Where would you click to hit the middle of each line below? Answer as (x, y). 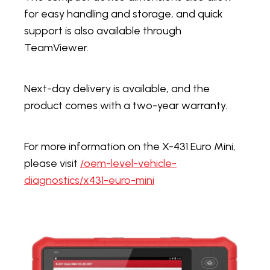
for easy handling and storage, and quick (124, 14)
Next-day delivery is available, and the (117, 89)
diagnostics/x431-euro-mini (89, 181)
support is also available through (103, 31)
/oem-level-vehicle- (128, 164)
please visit (51, 164)
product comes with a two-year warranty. (126, 106)
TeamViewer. (56, 48)
